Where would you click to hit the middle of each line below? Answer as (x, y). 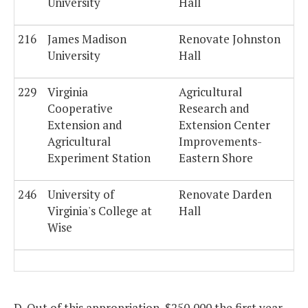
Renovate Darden (225, 195)
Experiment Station (99, 158)
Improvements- (220, 142)
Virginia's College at (100, 211)
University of (81, 195)
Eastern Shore (216, 158)
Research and (214, 109)
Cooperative (80, 109)
